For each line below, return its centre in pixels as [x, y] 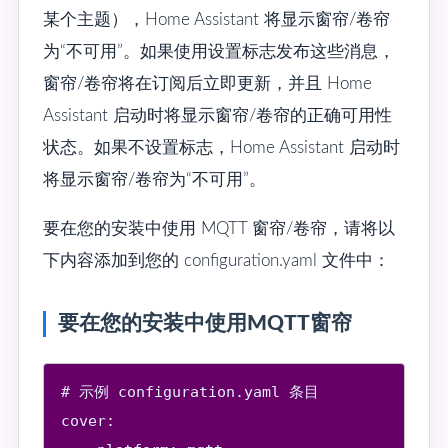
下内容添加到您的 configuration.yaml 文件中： [216, 260]
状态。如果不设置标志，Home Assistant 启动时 [221, 147]
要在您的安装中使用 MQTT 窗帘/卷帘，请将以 [219, 228]
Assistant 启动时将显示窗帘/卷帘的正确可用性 [217, 115]
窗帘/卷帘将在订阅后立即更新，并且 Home [207, 83]
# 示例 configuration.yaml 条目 [190, 391]
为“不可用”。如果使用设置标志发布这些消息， [219, 51]
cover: [88, 420]
